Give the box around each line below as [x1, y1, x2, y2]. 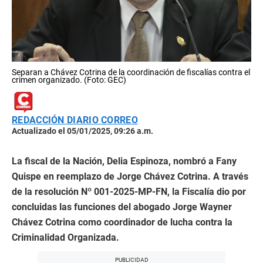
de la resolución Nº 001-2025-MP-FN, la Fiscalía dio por [12, 186, 246, 197]
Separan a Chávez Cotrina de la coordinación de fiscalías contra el [12, 67, 250, 77]
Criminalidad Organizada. [12, 231, 119, 243]
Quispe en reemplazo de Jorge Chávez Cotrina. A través [12, 170, 248, 182]
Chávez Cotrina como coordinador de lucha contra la [12, 216, 232, 228]
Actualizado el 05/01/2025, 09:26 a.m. [12, 126, 153, 136]
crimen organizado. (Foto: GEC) [12, 75, 126, 85]
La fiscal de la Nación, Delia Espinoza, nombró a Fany [12, 155, 237, 167]
